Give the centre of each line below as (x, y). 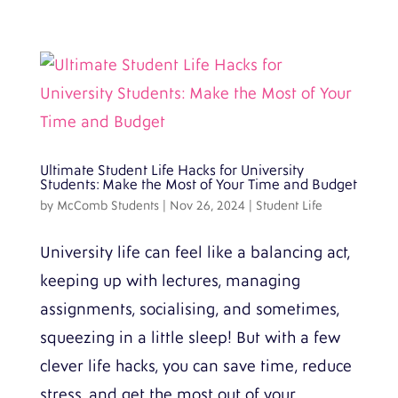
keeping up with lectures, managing (170, 281)
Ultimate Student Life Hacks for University (171, 171)
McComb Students (107, 206)
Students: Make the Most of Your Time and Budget (198, 185)
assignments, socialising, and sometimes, (189, 310)
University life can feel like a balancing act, (195, 253)
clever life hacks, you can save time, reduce (195, 366)
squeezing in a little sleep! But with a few (190, 338)
